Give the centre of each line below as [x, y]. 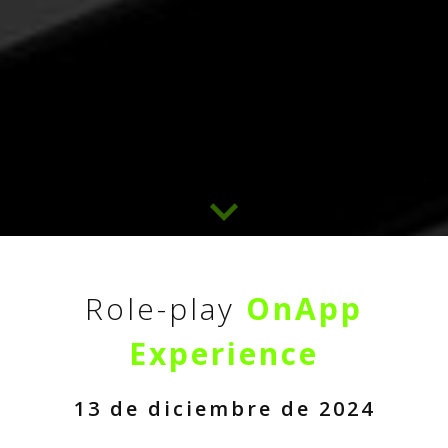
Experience [224, 353]
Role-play [165, 308]
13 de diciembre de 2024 [224, 408]
